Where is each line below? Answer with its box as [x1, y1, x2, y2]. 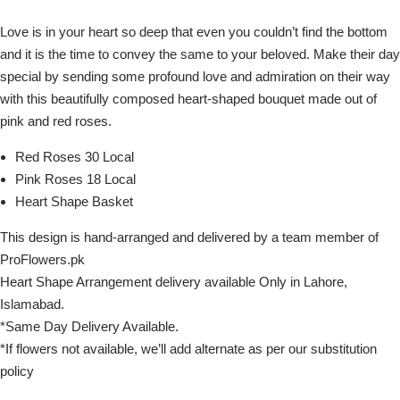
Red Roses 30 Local [15, 149, 134, 164]
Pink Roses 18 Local [15, 171, 136, 187]
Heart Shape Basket [15, 194, 133, 209]
